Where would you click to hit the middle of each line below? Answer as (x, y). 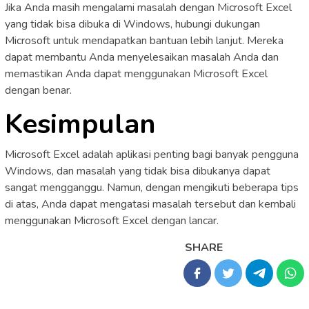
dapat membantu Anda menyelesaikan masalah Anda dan (142, 57)
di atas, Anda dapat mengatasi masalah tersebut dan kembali (150, 204)
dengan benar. (38, 90)
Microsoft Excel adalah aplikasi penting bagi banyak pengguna (152, 154)
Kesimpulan (80, 124)
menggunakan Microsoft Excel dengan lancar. (112, 220)
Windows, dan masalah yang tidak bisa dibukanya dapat (138, 171)
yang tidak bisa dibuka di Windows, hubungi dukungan (132, 24)
